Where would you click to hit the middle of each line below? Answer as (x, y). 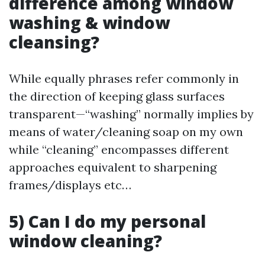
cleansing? (54, 42)
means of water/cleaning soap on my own (126, 132)
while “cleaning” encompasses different (119, 149)
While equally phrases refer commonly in (124, 78)
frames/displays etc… (70, 185)
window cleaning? (85, 241)
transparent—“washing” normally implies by (131, 114)
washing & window (89, 22)
